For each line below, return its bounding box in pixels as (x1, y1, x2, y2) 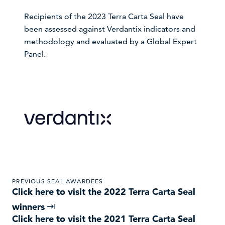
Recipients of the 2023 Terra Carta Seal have (24, 12, 184, 21)
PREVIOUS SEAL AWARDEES (12, 177, 103, 185)
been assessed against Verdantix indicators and (24, 24, 196, 34)
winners (12, 201, 48, 213)
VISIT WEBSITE (43, 161, 92, 169)
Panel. (24, 49, 46, 59)
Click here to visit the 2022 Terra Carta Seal (12, 186, 196, 198)
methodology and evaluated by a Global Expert (24, 37, 197, 46)
